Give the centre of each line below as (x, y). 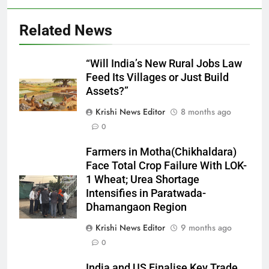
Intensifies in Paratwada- (146, 193)
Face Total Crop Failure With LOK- (166, 165)
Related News (66, 30)
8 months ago (206, 111)
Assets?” (108, 91)
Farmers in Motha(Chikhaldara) (161, 152)
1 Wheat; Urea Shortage (143, 179)
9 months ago (206, 227)
